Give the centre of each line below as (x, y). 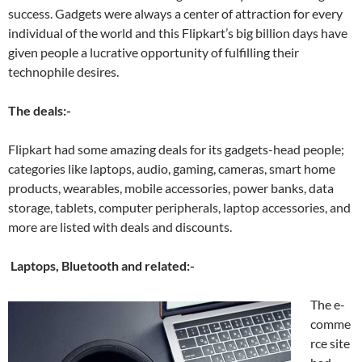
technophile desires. (65, 72)
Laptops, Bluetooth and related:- (101, 265)
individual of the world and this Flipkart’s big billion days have (178, 33)
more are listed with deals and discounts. (120, 227)
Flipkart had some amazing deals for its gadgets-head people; (176, 149)
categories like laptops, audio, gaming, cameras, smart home (172, 168)
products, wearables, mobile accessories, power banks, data (171, 188)
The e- (328, 304)
